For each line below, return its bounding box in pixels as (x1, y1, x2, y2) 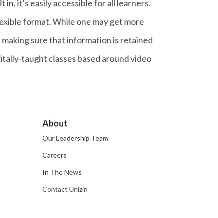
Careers (42, 151, 67, 159)
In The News (42, 168, 82, 176)
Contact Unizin (42, 185, 88, 193)
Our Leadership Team (42, 134, 109, 142)
